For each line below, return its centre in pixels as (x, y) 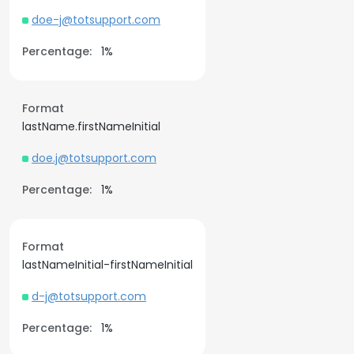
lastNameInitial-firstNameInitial (107, 265)
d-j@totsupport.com (89, 296)
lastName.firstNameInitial (91, 126)
